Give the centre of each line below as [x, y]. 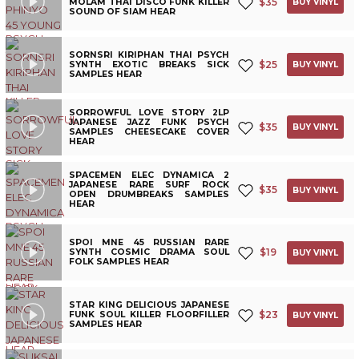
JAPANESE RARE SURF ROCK [149, 185]
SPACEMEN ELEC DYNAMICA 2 [149, 175]
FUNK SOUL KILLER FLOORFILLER [149, 315]
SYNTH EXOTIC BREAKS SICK [149, 64]
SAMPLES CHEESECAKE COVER [149, 131]
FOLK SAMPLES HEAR [119, 262]
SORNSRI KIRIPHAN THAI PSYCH [149, 54]
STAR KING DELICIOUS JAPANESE [149, 305]
